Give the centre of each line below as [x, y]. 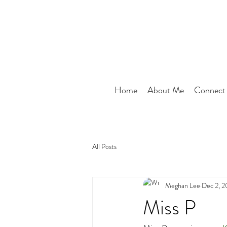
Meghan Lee [183, 185]
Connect [210, 90]
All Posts [104, 146]
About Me [166, 90]
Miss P [169, 207]
